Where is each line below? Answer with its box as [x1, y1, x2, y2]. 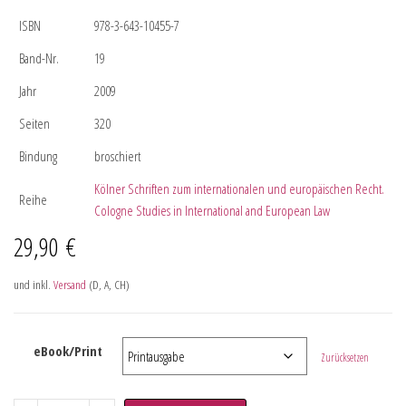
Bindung [19, 146, 57, 165]
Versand [53, 275, 86, 293]
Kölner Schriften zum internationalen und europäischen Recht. [94, 179, 384, 198]
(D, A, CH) [86, 275, 130, 293]
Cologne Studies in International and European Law [94, 200, 330, 219]
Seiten [19, 113, 50, 132]
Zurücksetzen [321, 349, 370, 365]
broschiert [94, 146, 140, 165]
